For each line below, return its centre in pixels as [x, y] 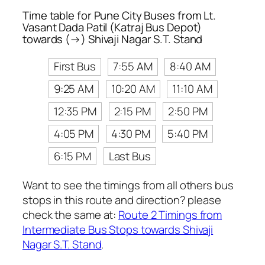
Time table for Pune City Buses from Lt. [119, 15]
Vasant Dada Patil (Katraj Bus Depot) [112, 27]
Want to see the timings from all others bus [128, 185]
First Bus [75, 67]
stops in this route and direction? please [122, 200]
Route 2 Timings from [170, 215]
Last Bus [130, 156]
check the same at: [71, 215]
